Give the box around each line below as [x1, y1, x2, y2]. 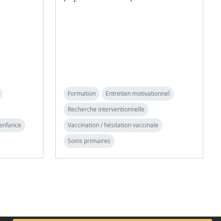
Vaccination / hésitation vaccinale [68, 120, 158, 129]
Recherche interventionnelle [68, 105, 145, 113]
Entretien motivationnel [106, 89, 170, 98]
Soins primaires [68, 136, 110, 145]
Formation [68, 89, 96, 98]
